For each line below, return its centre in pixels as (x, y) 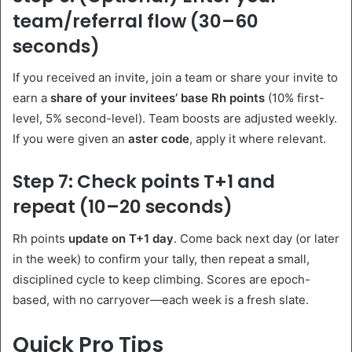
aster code (159, 139)
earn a (31, 98)
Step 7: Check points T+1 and (144, 182)
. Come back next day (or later (257, 238)
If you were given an (70, 139)
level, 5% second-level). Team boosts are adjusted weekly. (175, 119)
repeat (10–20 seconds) (123, 207)
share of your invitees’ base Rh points (158, 98)
